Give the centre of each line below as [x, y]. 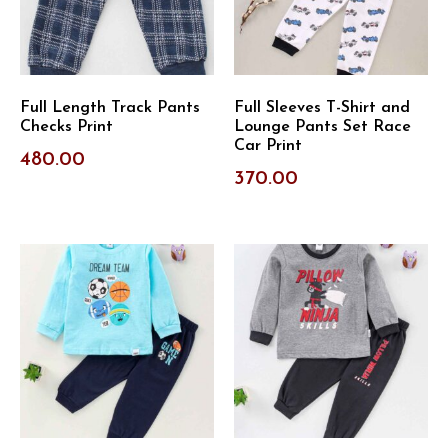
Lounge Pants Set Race [322, 127]
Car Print [268, 146]
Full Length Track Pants [110, 108]
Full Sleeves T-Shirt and [322, 108]
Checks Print [66, 127]
